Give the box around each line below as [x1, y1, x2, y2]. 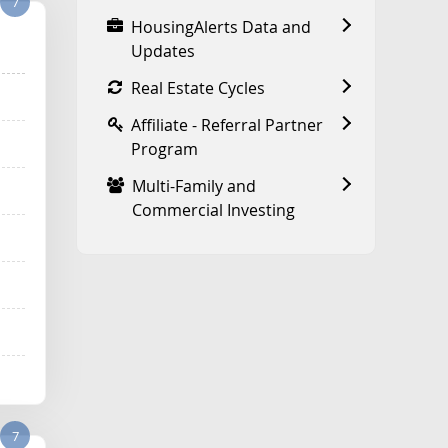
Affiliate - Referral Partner [131, 113, 323, 136]
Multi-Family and [132, 174, 256, 197]
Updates [131, 39, 195, 62]
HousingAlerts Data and [131, 15, 311, 38]
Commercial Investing [132, 198, 295, 221]
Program [131, 137, 198, 160]
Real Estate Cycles [131, 76, 265, 99]
